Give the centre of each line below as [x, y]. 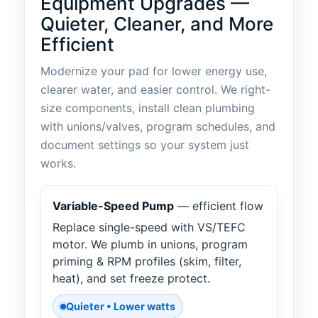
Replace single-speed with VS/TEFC [149, 227]
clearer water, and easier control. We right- [155, 90]
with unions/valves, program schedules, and [158, 127]
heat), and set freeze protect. [131, 279]
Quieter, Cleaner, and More [157, 24]
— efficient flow [219, 206]
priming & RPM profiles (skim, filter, [147, 262]
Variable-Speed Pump [113, 206]
